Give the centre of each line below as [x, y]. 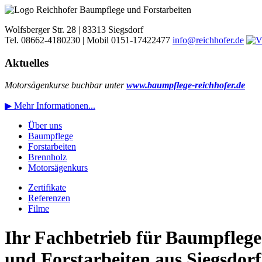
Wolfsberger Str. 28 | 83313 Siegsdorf [74, 30]
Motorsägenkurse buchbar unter [65, 85]
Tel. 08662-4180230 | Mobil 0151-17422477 [89, 40]
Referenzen [49, 198]
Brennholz [47, 157]
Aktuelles [27, 63]
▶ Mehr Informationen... [50, 106]
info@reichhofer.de [208, 40]
